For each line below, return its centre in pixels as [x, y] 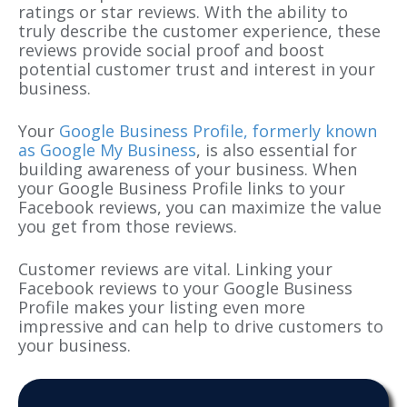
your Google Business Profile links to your [182, 188]
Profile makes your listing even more [162, 307]
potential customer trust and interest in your [197, 69]
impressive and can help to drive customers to [201, 326]
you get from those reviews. [128, 226]
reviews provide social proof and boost [171, 50]
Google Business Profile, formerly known [218, 130]
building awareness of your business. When [188, 169]
